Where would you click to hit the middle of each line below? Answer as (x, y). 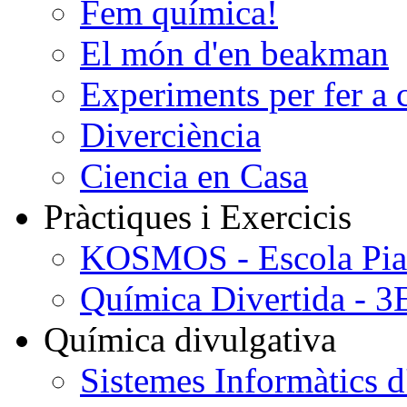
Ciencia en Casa (194, 176)
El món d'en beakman (234, 53)
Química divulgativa (190, 339)
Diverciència (170, 135)
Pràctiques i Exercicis (198, 217)
